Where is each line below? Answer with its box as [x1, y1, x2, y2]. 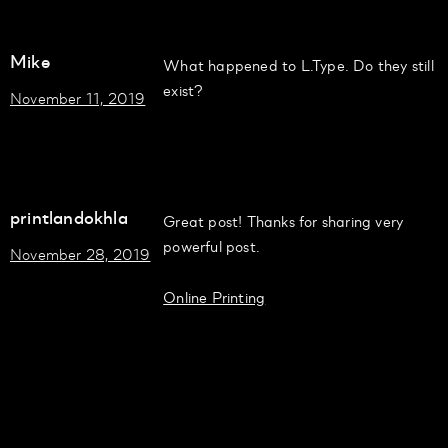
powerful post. [163, 235, 261, 257]
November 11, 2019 [10, 87, 146, 109]
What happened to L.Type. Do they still [163, 54, 434, 76]
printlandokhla [10, 203, 128, 230]
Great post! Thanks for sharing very [163, 210, 404, 232]
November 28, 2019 [10, 243, 151, 265]
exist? [163, 79, 204, 101]
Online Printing [163, 286, 266, 308]
